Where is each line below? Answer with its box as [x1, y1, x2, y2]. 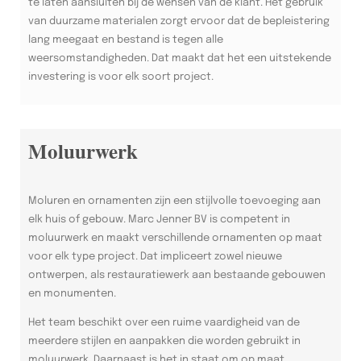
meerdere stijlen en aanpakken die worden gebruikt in [28, 335, 301, 346]
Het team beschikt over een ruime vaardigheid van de [28, 317, 300, 328]
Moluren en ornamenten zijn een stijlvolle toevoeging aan [28, 195, 321, 206]
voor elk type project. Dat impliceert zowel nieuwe [28, 251, 282, 262]
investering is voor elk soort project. [28, 71, 214, 82]
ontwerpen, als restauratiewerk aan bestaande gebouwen [28, 269, 326, 280]
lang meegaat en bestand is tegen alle [28, 34, 223, 45]
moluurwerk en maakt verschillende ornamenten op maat [28, 232, 322, 243]
